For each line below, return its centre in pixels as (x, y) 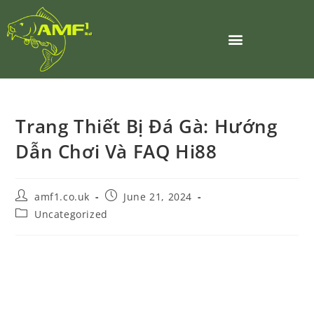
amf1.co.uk (62, 197)
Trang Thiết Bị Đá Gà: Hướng (146, 127)
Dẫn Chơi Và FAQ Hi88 (116, 152)
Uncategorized (71, 214)
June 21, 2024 (158, 197)
